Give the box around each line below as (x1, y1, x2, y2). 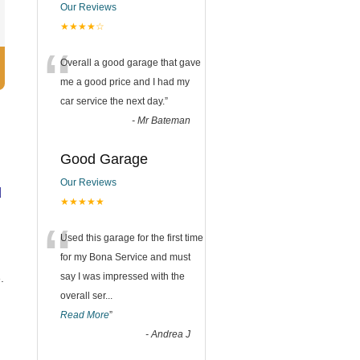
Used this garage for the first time (60, 232, 203, 243)
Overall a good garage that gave (60, 57, 201, 68)
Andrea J (151, 329, 190, 340)
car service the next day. (60, 96, 165, 107)
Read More (60, 309, 109, 321)
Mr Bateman (137, 115, 190, 126)
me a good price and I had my (60, 76, 190, 88)
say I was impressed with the (60, 271, 185, 282)
